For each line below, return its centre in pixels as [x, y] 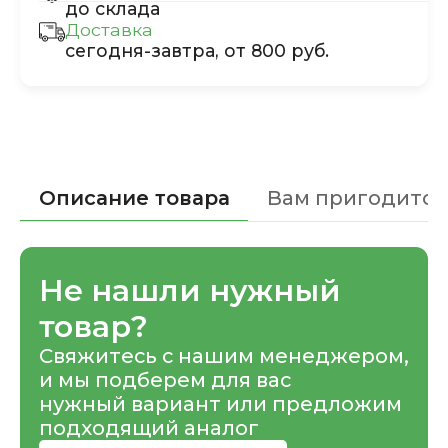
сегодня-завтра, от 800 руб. [196, 51]
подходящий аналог [148, 427]
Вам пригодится [356, 197]
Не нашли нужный [189, 289]
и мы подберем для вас [164, 379]
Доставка [108, 30]
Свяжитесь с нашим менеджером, [223, 355]
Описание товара [134, 197]
